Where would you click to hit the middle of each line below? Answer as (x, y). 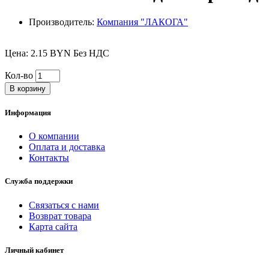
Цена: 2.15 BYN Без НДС (57, 53)
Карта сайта (53, 226)
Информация (28, 113)
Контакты (49, 158)
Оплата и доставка (67, 147)
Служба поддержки (39, 181)
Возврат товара (60, 216)
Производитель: (63, 22)
